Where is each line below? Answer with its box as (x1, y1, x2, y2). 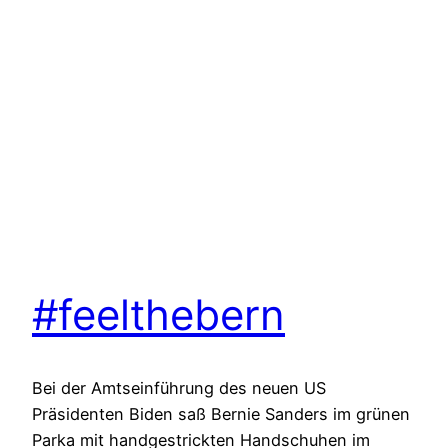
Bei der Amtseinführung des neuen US (32, 378, 326, 399)
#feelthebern (32, 289, 285, 341)
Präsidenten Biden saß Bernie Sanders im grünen (32, 404, 410, 425)
